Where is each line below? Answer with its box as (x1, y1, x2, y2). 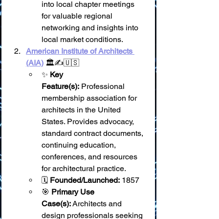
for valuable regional (42, 11, 114, 21)
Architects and (71, 199, 124, 208)
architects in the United (42, 105, 123, 114)
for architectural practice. (42, 164, 126, 173)
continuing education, (42, 140, 118, 150)
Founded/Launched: (50, 175, 120, 185)
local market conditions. (42, 35, 123, 44)
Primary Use (51, 187, 96, 197)
